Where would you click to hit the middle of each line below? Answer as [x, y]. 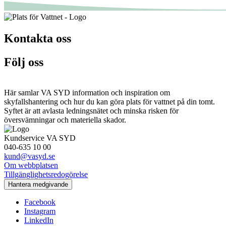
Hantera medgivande [38, 184]
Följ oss [24, 62]
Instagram [40, 211]
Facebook [40, 202]
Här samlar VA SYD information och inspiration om [87, 92]
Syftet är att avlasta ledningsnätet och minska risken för [91, 110]
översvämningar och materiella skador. [65, 120]
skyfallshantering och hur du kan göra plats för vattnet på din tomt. [109, 101]
